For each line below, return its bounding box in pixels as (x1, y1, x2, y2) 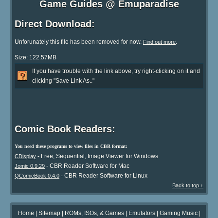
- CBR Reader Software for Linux (59, 172, 147, 179)
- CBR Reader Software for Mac (45, 162, 129, 169)
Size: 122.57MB (15, 54, 56, 61)
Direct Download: (15, 18, 95, 29)
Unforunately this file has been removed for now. (15, 38, 143, 45)
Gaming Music (159, 209, 198, 217)
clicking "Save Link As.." (32, 77, 94, 84)
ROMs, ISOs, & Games (64, 209, 124, 217)
